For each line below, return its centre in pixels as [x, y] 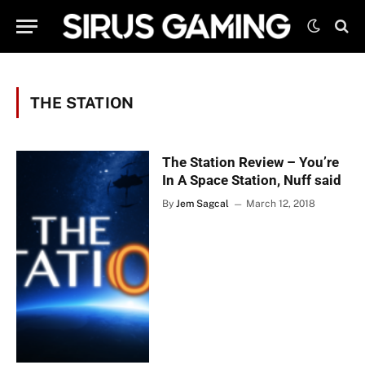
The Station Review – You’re [251, 162]
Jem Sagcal [203, 204]
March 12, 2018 [281, 204]
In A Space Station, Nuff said [252, 180]
